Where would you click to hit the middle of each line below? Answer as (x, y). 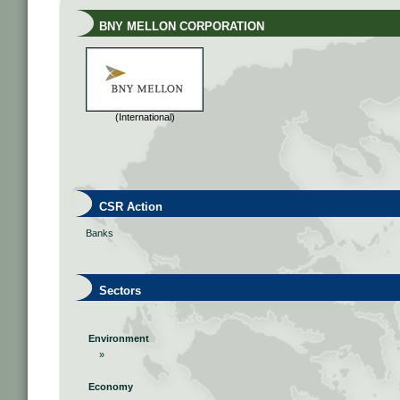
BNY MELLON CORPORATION (171, 26)
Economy (109, 387)
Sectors (109, 291)
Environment (117, 338)
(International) (145, 117)
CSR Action (120, 207)
